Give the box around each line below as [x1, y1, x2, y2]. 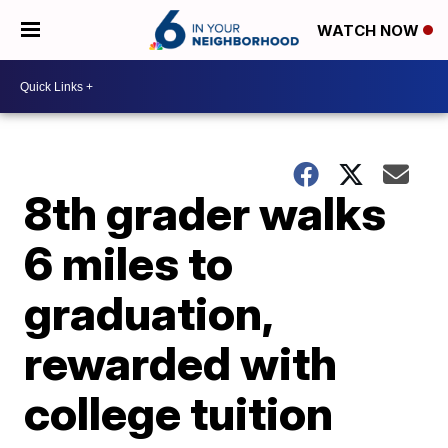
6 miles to [24, 235, 234, 291]
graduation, [24, 285, 273, 341]
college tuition [24, 385, 334, 441]
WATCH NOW [317, 21, 423, 41]
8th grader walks [24, 185, 387, 241]
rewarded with [24, 335, 338, 391]
